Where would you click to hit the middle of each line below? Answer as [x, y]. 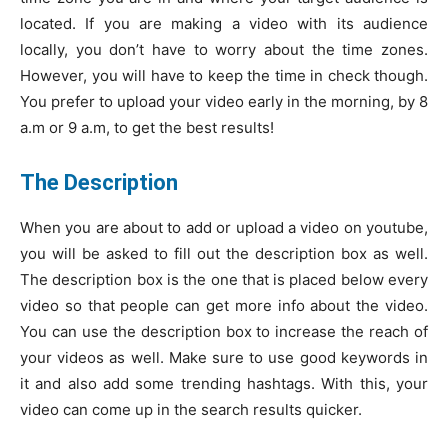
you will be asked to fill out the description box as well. [224, 253]
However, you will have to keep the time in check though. [224, 75]
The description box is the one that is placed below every [224, 279]
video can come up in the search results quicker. [191, 409]
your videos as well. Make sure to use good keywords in [224, 357]
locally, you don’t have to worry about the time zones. [224, 49]
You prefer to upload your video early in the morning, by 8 [224, 101]
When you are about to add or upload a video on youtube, [224, 227]
